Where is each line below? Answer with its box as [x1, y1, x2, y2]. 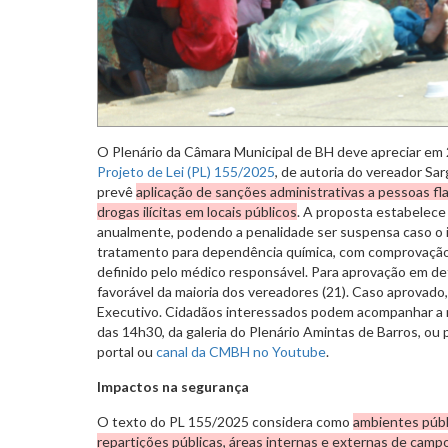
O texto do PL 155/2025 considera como [97, 412, 353, 430]
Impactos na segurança [97, 377, 249, 395]
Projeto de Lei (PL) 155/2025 [97, 162, 275, 180]
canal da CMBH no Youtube [156, 342, 326, 360]
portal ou [97, 342, 156, 360]
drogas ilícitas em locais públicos [97, 202, 297, 220]
